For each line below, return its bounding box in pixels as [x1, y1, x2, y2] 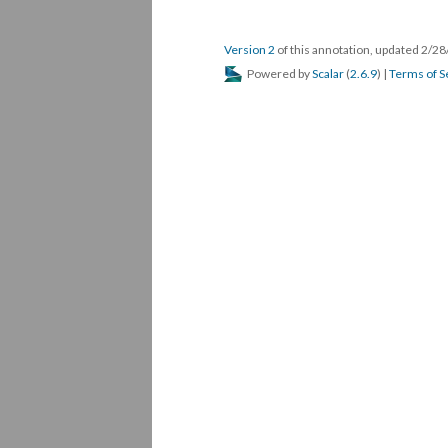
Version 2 [224, 42, 275, 57]
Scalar [312, 66, 344, 81]
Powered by [245, 66, 312, 81]
